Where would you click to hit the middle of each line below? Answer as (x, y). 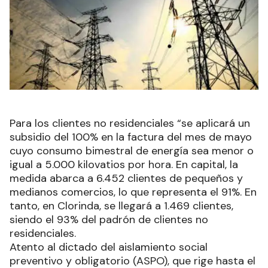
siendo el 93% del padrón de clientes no (109, 220)
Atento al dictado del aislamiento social (109, 247)
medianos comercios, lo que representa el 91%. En (133, 192)
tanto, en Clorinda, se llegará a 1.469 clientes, (121, 206)
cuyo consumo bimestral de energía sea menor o (132, 151)
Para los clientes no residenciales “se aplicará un (130, 124)
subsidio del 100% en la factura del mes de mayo (131, 137)
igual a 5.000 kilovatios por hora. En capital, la (124, 165)
